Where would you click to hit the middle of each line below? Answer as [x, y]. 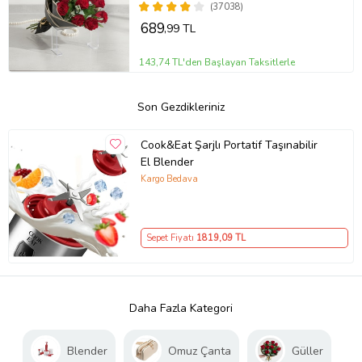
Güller [307, 351]
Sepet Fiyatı [171, 238]
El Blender [167, 162]
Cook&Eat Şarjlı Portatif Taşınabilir [229, 145]
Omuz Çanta [200, 351]
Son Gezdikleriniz [181, 107]
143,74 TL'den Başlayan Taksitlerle [217, 62]
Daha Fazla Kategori [181, 308]
